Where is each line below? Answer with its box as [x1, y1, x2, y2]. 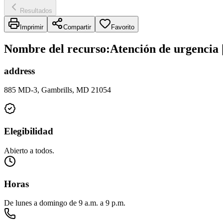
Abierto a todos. [4, 146, 54, 155]
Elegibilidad [4, 126, 53, 137]
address [4, 65, 35, 76]
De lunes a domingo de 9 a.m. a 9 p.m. [4, 199, 125, 208]
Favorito [111, 23, 134, 31]
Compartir [63, 23, 91, 31]
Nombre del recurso [4, 42, 106, 55]
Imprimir [20, 23, 43, 31]
